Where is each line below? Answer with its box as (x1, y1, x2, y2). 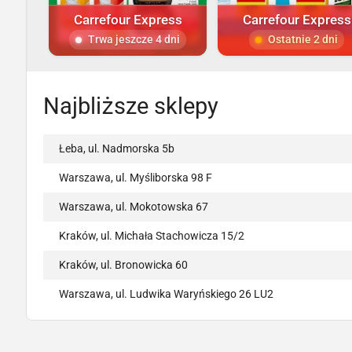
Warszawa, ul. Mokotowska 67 (59, 200, 208, 214)
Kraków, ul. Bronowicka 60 (59, 258, 188, 272)
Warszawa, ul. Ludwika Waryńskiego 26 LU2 (59, 288, 273, 301)
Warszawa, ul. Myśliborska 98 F (59, 171, 212, 185)
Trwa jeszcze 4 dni (88, 33, 180, 46)
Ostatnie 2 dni (268, 33, 338, 46)
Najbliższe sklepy (43, 93, 218, 120)
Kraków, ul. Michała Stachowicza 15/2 (59, 229, 244, 243)
